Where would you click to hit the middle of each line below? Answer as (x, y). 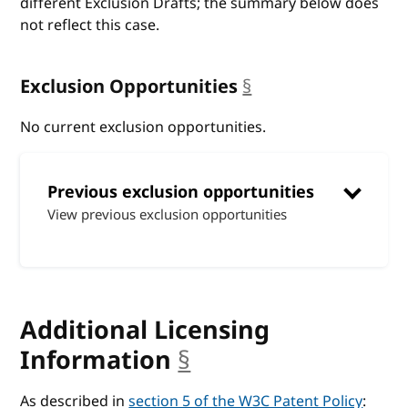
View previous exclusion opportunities (168, 214)
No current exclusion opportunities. (143, 127)
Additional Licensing (145, 330)
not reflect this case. (90, 25)
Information (96, 360)
